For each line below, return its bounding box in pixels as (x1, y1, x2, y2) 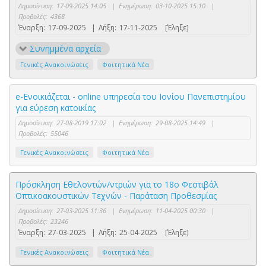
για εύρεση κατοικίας (15, 102, 96, 114)
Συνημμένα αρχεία (30, 43, 101, 55)
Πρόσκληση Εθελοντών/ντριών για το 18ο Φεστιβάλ (15, 179, 218, 191)
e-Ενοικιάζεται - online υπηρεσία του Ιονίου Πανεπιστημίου (15, 91, 246, 103)
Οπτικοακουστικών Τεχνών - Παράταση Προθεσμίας (15, 190, 217, 202)
